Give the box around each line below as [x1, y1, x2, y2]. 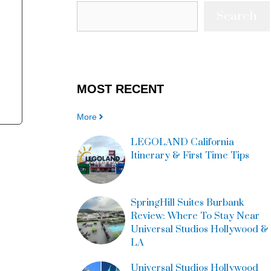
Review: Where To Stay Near [130, 209, 260, 222]
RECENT [116, 82, 164, 96]
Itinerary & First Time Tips [130, 149, 249, 162]
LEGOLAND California [130, 135, 234, 148]
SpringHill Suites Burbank [130, 196, 244, 209]
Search [217, 8, 257, 24]
